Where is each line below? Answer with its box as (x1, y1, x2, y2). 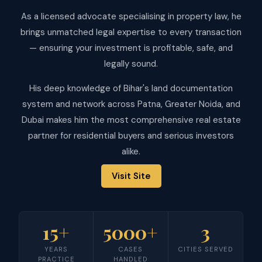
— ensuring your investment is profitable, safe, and (29, 42, 233, 54)
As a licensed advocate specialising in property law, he (20, 11, 242, 23)
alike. (122, 145, 140, 157)
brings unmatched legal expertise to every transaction (20, 26, 242, 39)
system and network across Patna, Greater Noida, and (22, 98, 240, 110)
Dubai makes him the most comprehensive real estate (21, 113, 241, 126)
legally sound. (104, 58, 158, 70)
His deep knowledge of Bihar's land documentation (29, 82, 233, 94)
